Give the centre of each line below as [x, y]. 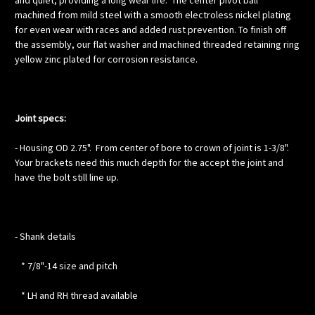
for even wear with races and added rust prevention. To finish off [150, 30]
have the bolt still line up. [67, 178]
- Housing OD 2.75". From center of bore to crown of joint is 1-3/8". [153, 148]
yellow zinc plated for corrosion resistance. [106, 59]
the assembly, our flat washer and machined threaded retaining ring [157, 45]
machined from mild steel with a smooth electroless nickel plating [153, 15]
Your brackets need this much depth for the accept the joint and [149, 163]
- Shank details [45, 237]
